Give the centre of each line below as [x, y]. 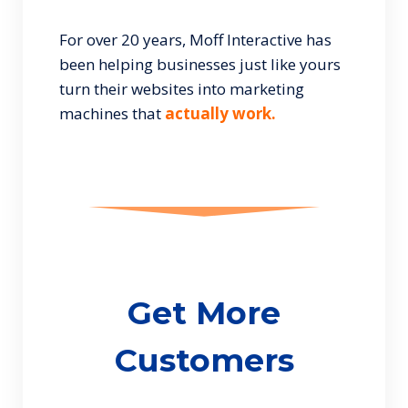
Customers [204, 360]
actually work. [220, 113]
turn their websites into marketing [182, 89]
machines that [112, 113]
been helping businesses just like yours [200, 64]
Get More [204, 313]
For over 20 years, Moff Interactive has [195, 40]
